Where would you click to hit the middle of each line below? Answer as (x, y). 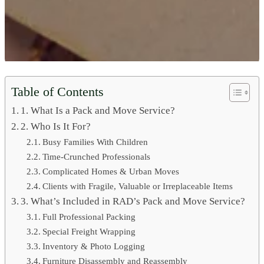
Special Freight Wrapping (89, 231)
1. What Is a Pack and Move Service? (98, 110)
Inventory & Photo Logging (94, 246)
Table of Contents (57, 91)
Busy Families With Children (95, 142)
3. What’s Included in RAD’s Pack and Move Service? (133, 201)
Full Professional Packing (89, 217)
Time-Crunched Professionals (97, 156)
